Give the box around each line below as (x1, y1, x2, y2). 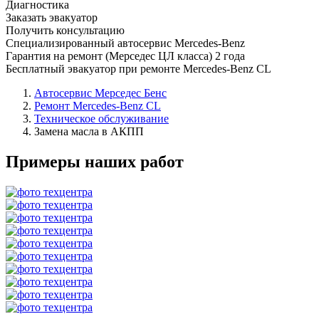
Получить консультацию (6, 23, 125, 36)
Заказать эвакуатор (6, 11, 98, 23)
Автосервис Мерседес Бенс (34, 86, 167, 99)
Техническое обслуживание (34, 112, 169, 125)
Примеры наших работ (6, 152, 184, 171)
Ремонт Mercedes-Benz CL (34, 99, 161, 112)
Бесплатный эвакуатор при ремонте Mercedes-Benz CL (6, 62, 271, 75)
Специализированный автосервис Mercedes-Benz (6, 36, 245, 49)
